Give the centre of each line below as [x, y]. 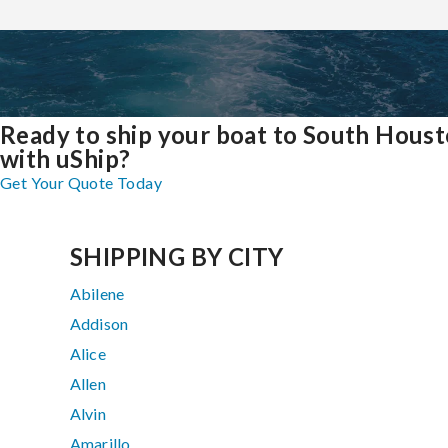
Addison [99, 324]
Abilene [97, 294]
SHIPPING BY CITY [177, 257]
